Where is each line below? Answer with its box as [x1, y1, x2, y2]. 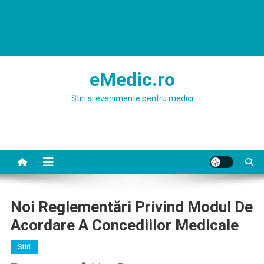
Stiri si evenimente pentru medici [71, 94, 193, 103]
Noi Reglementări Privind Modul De [10, 198, 253, 216]
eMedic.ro [89, 68, 175, 91]
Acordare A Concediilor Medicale [10, 216, 239, 234]
